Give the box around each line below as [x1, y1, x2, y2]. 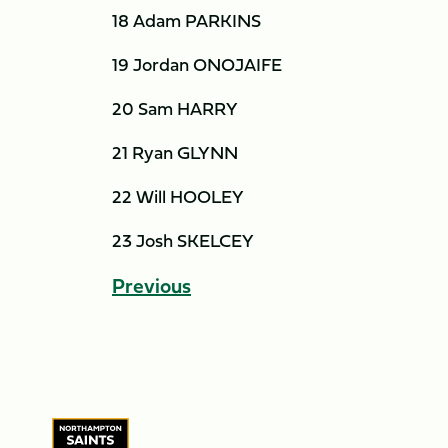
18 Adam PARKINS [112, 7, 261, 34]
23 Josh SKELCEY [112, 227, 254, 254]
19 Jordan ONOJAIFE [112, 51, 282, 78]
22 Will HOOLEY [112, 183, 244, 210]
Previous [112, 271, 191, 300]
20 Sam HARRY [112, 95, 238, 122]
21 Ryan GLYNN [112, 139, 238, 166]
